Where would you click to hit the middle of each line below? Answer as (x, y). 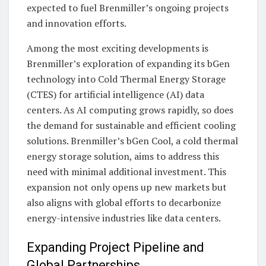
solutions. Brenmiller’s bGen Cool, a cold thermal (132, 141)
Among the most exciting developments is (118, 48)
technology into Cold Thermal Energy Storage (126, 79)
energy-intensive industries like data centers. (124, 218)
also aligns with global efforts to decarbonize (124, 203)
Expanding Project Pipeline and (115, 247)
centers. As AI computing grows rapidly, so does (130, 110)
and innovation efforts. (77, 23)
